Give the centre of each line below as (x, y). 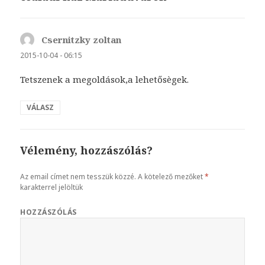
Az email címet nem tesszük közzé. (78, 177)
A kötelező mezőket (171, 177)
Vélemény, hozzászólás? (87, 151)
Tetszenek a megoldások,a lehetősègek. (105, 80)
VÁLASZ (41, 108)
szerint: (138, 39)
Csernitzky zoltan (82, 39)
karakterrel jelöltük (52, 188)
